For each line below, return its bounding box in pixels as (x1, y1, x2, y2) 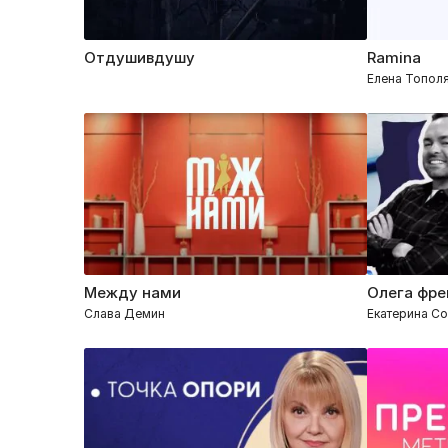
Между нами (84, 282, 181, 302)
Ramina (366, 47, 421, 67)
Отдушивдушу (84, 47, 195, 67)
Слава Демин (84, 305, 165, 321)
